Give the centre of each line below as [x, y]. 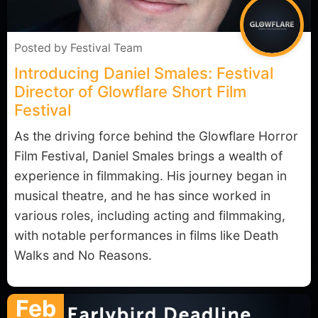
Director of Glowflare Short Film [130, 92]
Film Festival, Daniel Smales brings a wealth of [148, 156]
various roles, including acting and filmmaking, [150, 215]
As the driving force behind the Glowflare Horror [156, 136]
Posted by [42, 48]
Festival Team [106, 48]
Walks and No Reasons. [83, 255]
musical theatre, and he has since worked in [142, 196]
